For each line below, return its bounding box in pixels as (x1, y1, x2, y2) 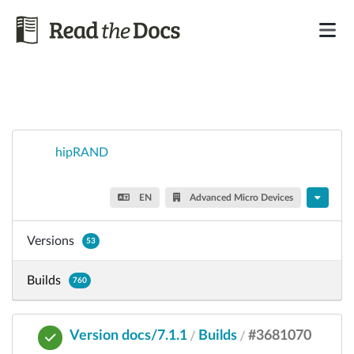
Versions (27, 234, 74, 247)
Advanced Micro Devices (187, 193, 294, 202)
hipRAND (55, 146, 108, 159)
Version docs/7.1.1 (69, 328, 187, 343)
